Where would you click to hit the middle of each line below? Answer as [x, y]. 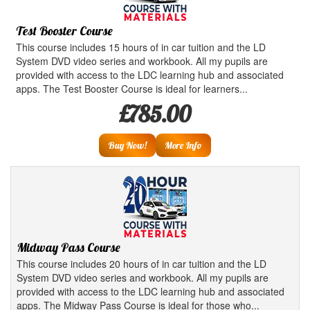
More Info [183, 145]
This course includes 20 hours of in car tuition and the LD [142, 264]
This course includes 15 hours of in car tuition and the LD [141, 47]
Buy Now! [127, 145]
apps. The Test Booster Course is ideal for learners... [132, 89]
